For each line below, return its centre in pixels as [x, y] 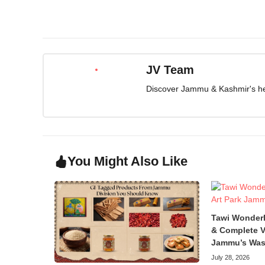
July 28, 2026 [230, 257]
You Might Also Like [127, 161]
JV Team [170, 70]
